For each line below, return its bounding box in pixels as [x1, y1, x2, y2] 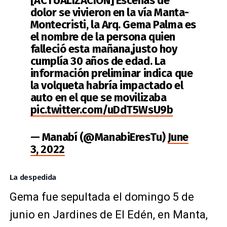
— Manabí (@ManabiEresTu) [30, 130, 168, 144]
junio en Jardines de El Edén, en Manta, [9, 208, 208, 221]
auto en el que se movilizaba [30, 91, 167, 104]
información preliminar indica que [30, 66, 193, 80]
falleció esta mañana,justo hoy [30, 42, 177, 56]
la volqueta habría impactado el [30, 79, 183, 92]
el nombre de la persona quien [30, 30, 175, 44]
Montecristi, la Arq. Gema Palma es [30, 18, 196, 31]
